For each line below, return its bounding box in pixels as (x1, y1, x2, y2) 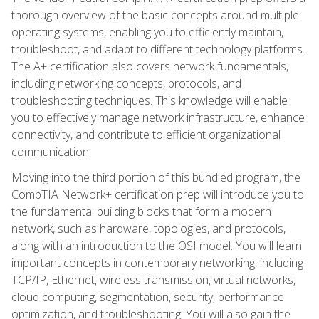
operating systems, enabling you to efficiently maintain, (11, 23, 283, 40)
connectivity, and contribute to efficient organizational (11, 126, 281, 142)
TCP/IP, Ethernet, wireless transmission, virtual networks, (11, 271, 296, 288)
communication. (11, 143, 91, 159)
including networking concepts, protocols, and (11, 75, 241, 91)
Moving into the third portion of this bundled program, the (11, 169, 300, 185)
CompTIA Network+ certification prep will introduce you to (11, 186, 304, 202)
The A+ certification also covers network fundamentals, (11, 58, 288, 74)
